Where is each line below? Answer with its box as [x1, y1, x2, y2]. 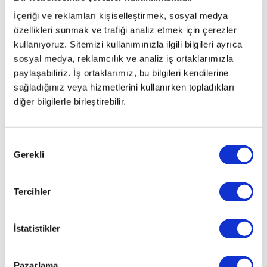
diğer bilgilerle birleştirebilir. [14, 96, 126, 107]
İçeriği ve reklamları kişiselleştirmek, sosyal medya [14, 10, 228, 21]
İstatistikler [14, 223, 61, 234]
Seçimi [4, 151, 32, 162]
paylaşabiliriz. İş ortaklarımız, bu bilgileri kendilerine [14, 67, 229, 78]
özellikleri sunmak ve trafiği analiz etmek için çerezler [14, 24, 237, 35]
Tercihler [14, 186, 51, 197]
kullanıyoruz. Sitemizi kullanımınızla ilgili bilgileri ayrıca [14, 39, 243, 49]
